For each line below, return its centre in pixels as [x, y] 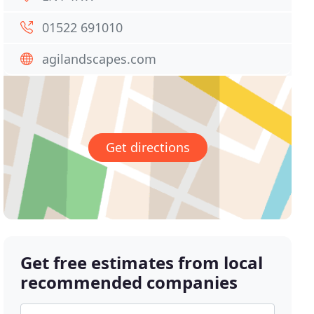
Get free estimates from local [142, 263]
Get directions [148, 148]
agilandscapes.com [100, 59]
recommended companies [129, 282]
